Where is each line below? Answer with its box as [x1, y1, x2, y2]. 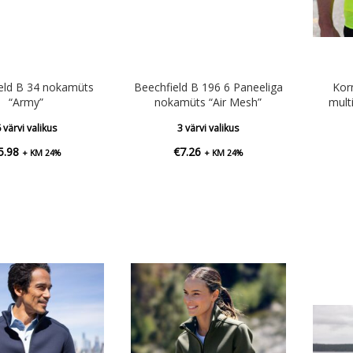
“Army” [9, 94, 44, 110]
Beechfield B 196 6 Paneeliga [133, 79, 283, 95]
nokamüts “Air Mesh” [154, 94, 262, 110]
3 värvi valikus [177, 121, 240, 135]
